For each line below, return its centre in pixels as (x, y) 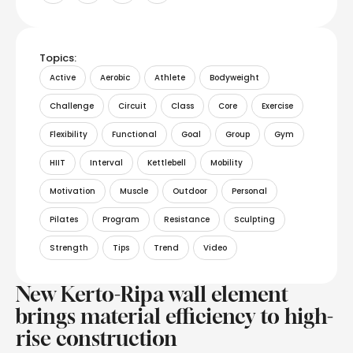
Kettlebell (167, 163)
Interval (106, 163)
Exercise (277, 106)
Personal (249, 191)
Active (63, 78)
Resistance (187, 220)
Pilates (64, 220)
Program (121, 220)
